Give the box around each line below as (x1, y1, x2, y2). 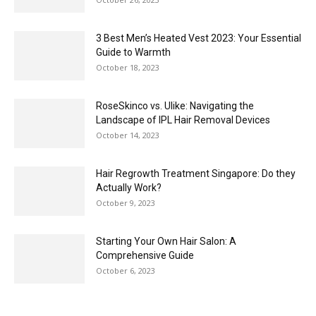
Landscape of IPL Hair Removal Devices (96, 114, 270, 126)
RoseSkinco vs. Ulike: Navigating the (96, 100, 254, 112)
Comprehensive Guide (96, 250, 194, 262)
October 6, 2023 (96, 265, 155, 276)
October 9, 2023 (96, 197, 155, 209)
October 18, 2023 (96, 62, 159, 73)
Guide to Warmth (96, 47, 171, 59)
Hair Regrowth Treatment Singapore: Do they (96, 168, 296, 180)
